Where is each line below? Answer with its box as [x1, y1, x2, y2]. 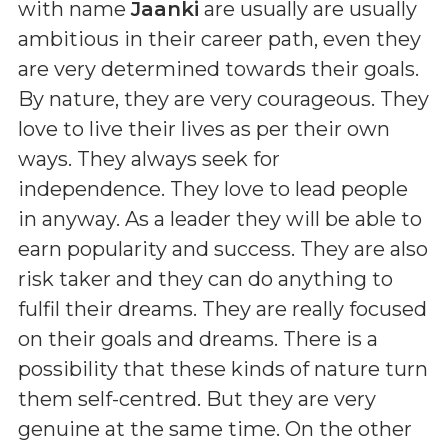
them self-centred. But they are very [18, 386, 376, 411]
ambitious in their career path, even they [18, 26, 421, 51]
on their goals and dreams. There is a [18, 326, 378, 351]
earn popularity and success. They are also [18, 236, 428, 261]
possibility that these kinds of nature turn [18, 356, 428, 381]
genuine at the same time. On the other [18, 416, 412, 441]
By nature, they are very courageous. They [18, 86, 429, 111]
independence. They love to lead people [18, 176, 408, 201]
